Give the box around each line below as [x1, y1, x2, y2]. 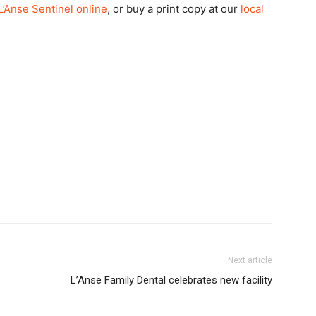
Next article [228, 255, 272, 265]
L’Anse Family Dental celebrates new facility [71, 274, 272, 286]
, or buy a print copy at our [107, 2, 241, 16]
